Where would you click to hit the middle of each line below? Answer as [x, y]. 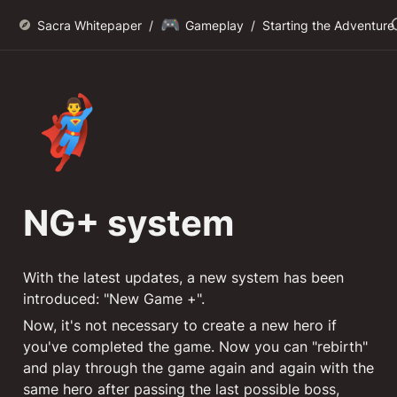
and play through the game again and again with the [198, 368]
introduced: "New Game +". [116, 299]
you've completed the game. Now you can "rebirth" [195, 346]
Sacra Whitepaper [90, 25]
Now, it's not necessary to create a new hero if [180, 325]
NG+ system [128, 223]
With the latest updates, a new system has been [183, 277]
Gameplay [214, 25]
